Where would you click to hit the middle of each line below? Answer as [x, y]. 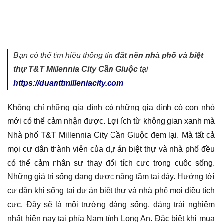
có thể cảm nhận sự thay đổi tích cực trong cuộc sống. [111, 163]
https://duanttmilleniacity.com [68, 83]
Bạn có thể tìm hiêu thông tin [64, 55]
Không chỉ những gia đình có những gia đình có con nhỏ [111, 108]
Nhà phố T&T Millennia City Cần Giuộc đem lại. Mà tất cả [111, 135]
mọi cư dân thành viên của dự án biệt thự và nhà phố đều [111, 149]
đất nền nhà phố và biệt [159, 55]
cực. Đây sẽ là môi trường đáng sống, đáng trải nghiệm [111, 205]
